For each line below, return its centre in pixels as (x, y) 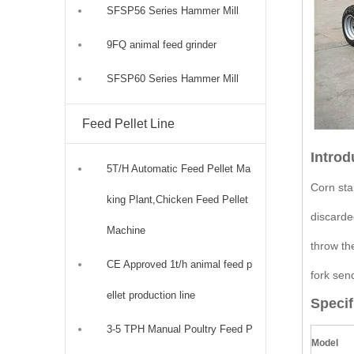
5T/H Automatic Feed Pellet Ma (179, 168)
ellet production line (151, 295)
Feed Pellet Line (128, 123)
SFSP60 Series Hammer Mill (173, 78)
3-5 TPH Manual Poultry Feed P (180, 329)
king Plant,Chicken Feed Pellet (177, 199)
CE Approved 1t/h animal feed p (179, 264)
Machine (126, 230)
